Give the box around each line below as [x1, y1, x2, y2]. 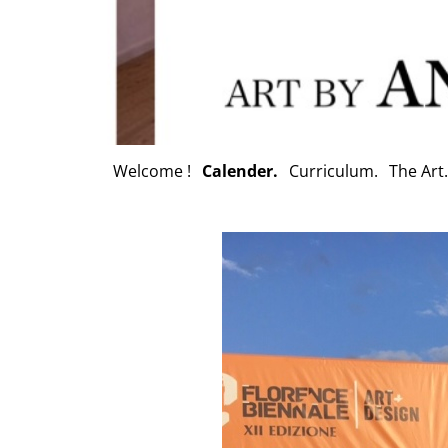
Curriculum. [289, 160, 378, 182]
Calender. [202, 160, 278, 182]
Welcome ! [113, 160, 191, 182]
